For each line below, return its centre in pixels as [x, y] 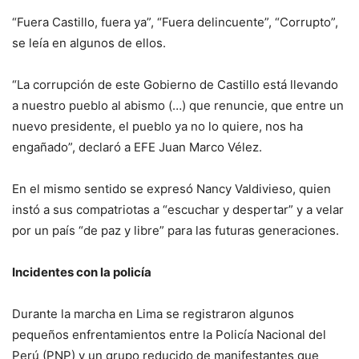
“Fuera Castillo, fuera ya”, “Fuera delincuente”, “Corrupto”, [175, 22]
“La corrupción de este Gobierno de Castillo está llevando [175, 85]
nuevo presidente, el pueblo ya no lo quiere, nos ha [157, 126]
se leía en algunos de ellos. [89, 43]
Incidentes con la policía [82, 272]
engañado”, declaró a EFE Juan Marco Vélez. [137, 147]
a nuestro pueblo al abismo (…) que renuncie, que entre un [178, 105]
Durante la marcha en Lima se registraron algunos [153, 314]
